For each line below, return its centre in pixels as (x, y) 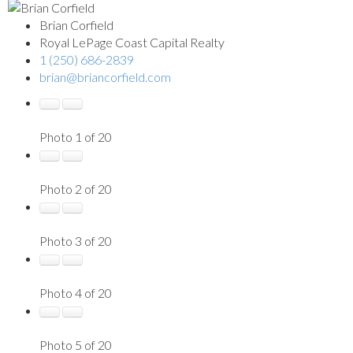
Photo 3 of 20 (76, 240)
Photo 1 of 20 (76, 136)
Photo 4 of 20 (76, 292)
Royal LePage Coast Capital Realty (132, 42)
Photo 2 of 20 (76, 188)
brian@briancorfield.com (105, 76)
